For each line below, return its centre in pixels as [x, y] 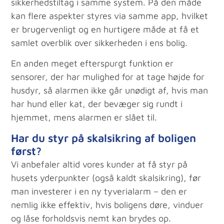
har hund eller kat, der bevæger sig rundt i [97, 104]
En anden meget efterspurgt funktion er [92, 63]
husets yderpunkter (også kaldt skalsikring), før [106, 177]
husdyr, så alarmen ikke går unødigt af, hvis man [110, 90]
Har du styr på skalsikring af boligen [104, 138]
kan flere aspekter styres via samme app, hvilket [110, 15]
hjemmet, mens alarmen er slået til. [84, 117]
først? [26, 151]
